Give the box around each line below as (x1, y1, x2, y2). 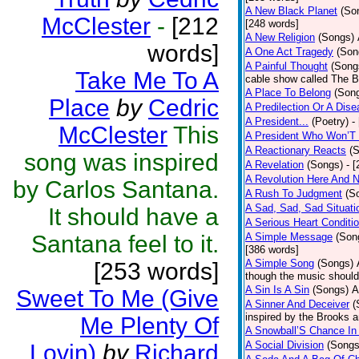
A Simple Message (245, 231, 333, 243)
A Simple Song (245, 257, 314, 269)
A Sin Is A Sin (245, 284, 309, 296)
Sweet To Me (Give (16, 285, 219, 312)
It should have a (48, 204, 219, 230)
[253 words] (94, 258, 219, 284)
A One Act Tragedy (245, 46, 333, 58)
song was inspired (24, 149, 219, 175)
